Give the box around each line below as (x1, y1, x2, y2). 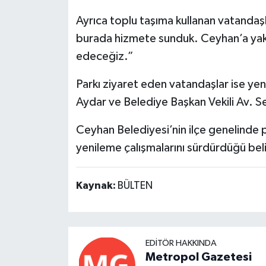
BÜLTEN (117, 180, 153, 192)
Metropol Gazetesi (145, 251, 252, 264)
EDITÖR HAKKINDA (145, 239, 217, 248)
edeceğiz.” (75, 50, 134, 63)
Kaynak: (75, 180, 118, 192)
